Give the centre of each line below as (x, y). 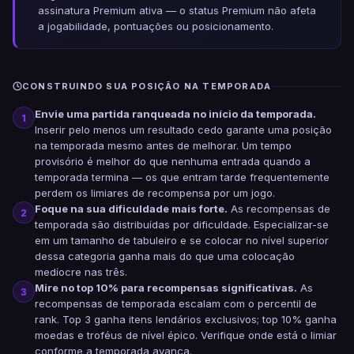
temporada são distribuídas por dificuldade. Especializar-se (182, 224)
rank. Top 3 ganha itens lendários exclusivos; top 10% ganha (186, 319)
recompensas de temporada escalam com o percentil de (176, 303)
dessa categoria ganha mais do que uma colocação (165, 256)
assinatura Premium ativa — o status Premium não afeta (177, 10)
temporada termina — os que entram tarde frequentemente (182, 177)
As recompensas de (279, 209)
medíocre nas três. (81, 272)
